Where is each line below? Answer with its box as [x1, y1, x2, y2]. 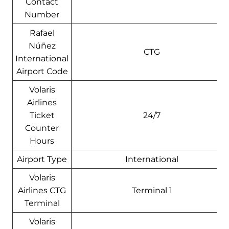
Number [25, 9, 59, 19]
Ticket [29, 110, 55, 120]
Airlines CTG [18, 185, 66, 195]
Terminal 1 [131, 185, 172, 195]
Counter [25, 123, 59, 133]
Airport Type [17, 154, 67, 164]
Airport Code [16, 66, 68, 76]
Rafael [29, 28, 55, 38]
